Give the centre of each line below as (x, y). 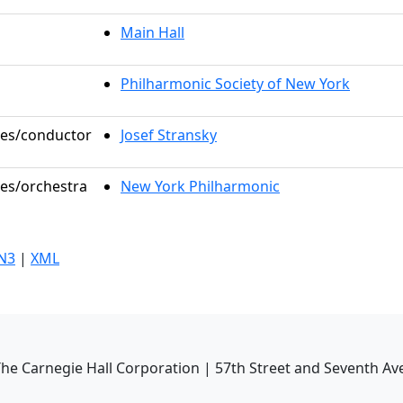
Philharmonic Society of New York (235, 84)
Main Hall (152, 32)
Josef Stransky (169, 135)
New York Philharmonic (200, 186)
